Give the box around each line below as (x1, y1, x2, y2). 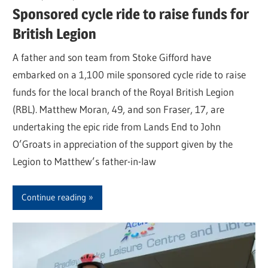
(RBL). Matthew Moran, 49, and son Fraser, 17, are (13, 103, 225, 116)
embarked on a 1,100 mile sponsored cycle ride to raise (13, 68, 246, 81)
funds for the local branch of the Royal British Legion (13, 86, 234, 99)
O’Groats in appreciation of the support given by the (13, 138, 233, 151)
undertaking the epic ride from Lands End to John (13, 120, 221, 133)
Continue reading (22, 191, 87, 203)
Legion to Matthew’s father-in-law (13, 155, 157, 168)
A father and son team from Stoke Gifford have (13, 51, 212, 64)
